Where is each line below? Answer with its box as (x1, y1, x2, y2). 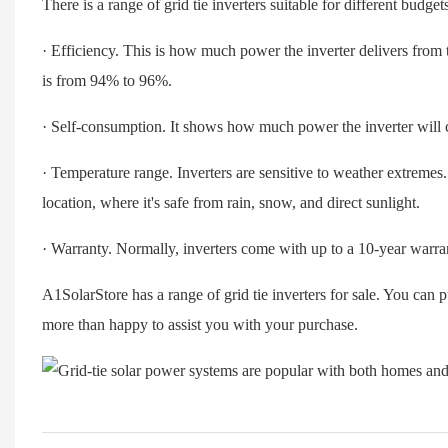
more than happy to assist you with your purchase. (41, 315, 358, 333)
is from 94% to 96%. (41, 71, 172, 89)
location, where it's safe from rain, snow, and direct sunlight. (41, 193, 420, 211)
